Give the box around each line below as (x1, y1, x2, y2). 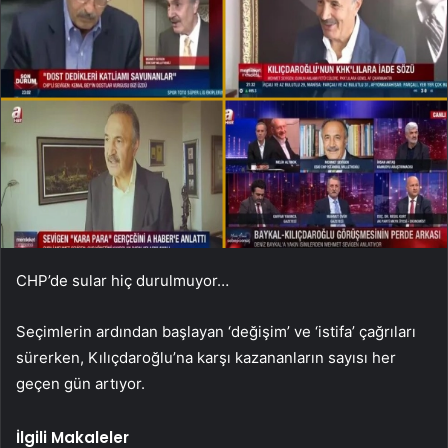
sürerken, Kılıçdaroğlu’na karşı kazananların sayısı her (16, 347, 396, 367)
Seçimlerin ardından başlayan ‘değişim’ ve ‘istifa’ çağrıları (16, 321, 416, 341)
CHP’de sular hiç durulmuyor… (16, 270, 229, 290)
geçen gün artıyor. (16, 373, 145, 393)
